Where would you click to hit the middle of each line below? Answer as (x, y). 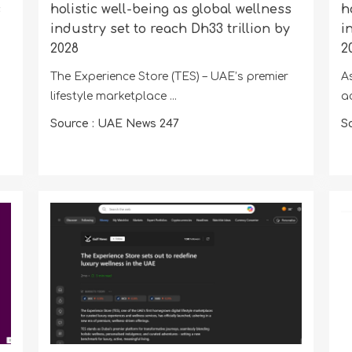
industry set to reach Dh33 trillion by (170, 29)
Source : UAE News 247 (114, 124)
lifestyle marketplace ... (113, 97)
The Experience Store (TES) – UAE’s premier (169, 77)
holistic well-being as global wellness (170, 10)
